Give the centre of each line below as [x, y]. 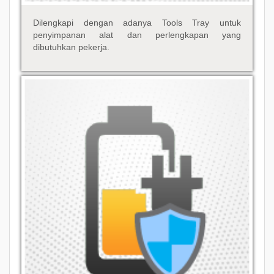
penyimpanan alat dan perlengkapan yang [137, 35]
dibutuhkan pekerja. [72, 47]
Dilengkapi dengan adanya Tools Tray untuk [137, 23]
